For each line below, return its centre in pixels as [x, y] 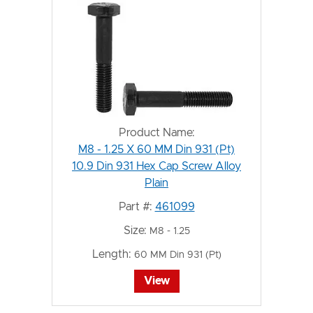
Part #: [135, 206]
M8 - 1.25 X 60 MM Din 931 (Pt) [156, 149]
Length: [111, 254]
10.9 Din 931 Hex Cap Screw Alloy [156, 166]
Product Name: [156, 132]
